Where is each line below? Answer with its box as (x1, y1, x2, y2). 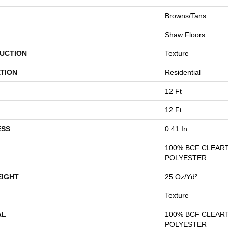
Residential (165, 68, 201, 76)
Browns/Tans (165, 12, 206, 20)
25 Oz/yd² (165, 173, 197, 181)
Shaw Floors (165, 31, 205, 39)
